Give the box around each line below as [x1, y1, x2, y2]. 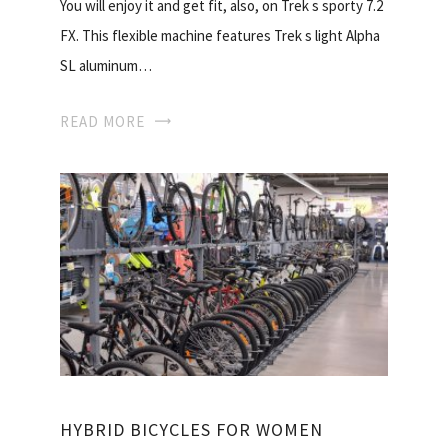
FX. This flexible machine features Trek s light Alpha [60, 26, 380, 46]
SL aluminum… [60, 56, 152, 76]
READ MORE [60, 112, 145, 132]
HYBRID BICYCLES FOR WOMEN [60, 418, 323, 442]
